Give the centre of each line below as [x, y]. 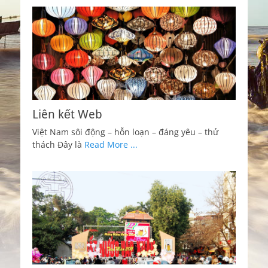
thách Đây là [58, 144]
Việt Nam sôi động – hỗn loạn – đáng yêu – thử [125, 132]
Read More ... [111, 144]
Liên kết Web [67, 114]
